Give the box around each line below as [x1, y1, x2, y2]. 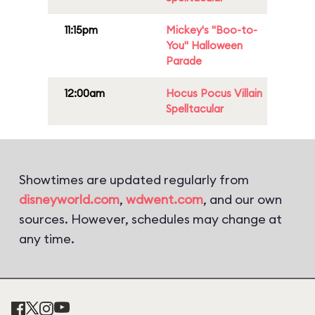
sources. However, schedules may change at [19, 211, 282, 227]
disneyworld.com [19, 191, 120, 207]
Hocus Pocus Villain [166, 86, 262, 100]
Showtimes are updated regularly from [19, 172, 249, 188]
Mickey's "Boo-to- [166, 23, 257, 37]
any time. [19, 231, 75, 247]
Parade [166, 54, 202, 67]
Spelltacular [166, 102, 224, 115]
